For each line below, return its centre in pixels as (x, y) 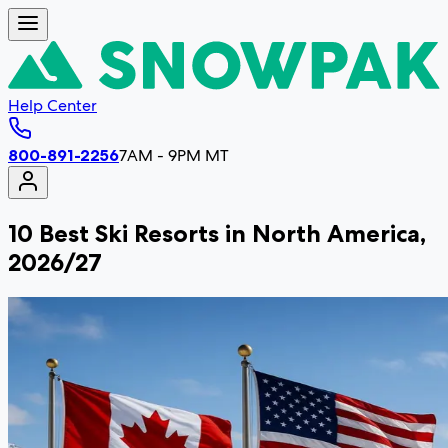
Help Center (52, 105)
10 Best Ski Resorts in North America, (217, 233)
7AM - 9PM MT (174, 155)
